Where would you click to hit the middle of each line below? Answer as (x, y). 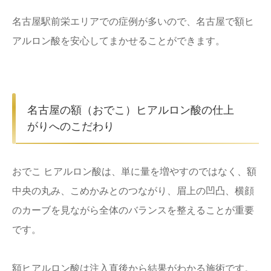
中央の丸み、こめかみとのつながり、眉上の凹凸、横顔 (133, 191)
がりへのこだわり (71, 126)
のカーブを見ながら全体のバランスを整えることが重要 (133, 210)
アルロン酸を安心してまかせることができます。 (119, 41)
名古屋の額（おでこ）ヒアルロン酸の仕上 (131, 110)
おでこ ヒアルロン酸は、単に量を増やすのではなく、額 (134, 171)
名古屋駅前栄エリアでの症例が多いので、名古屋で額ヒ (133, 21)
